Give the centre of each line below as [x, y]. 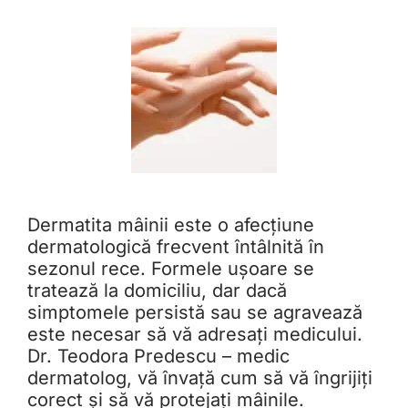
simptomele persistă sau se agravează [195, 313]
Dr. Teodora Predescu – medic [158, 357]
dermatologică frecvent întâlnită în [176, 247]
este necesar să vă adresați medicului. [195, 335]
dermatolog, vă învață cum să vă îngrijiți [200, 378]
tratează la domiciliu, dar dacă [157, 291]
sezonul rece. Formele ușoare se [171, 269]
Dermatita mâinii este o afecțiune [171, 225]
